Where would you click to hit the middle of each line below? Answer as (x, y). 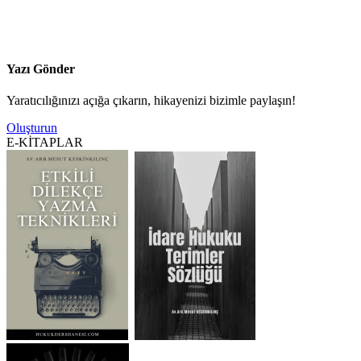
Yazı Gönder (41, 68)
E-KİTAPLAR (45, 143)
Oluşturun (32, 128)
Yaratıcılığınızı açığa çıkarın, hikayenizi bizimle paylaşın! (151, 101)
